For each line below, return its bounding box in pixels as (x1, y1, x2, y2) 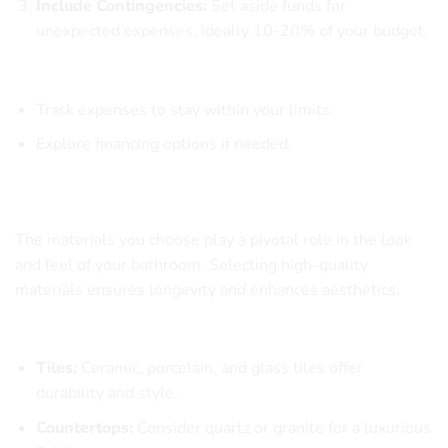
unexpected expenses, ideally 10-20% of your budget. (35, 19, 428, 42)
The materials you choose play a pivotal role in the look (15, 228, 412, 251)
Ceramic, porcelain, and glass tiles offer (76, 357, 363, 380)
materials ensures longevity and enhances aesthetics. (15, 278, 400, 301)
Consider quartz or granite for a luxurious (132, 416, 431, 439)
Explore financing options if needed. (35, 133, 292, 156)
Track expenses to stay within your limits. (35, 98, 334, 121)
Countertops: (35, 416, 133, 439)
